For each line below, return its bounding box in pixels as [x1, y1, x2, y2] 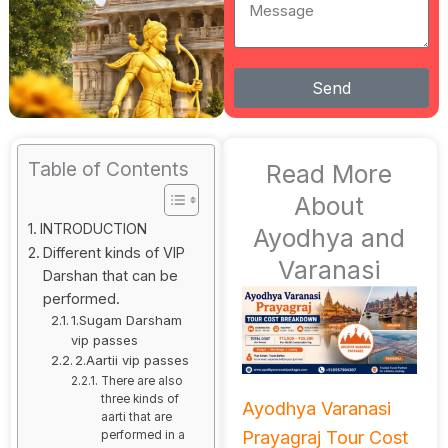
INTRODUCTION [39, 220, 147, 238]
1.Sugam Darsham [71, 312, 183, 329]
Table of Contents [28, 157, 189, 182]
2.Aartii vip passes [75, 352, 190, 369]
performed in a [100, 428, 185, 443]
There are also [100, 374, 183, 389]
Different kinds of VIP [42, 244, 185, 262]
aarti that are [100, 410, 172, 425]
